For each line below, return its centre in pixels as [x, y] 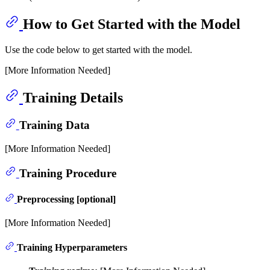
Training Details [73, 97]
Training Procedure [67, 173]
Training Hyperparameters [72, 248]
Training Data [54, 125]
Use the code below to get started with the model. [99, 49]
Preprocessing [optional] [66, 199]
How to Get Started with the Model [132, 24]
